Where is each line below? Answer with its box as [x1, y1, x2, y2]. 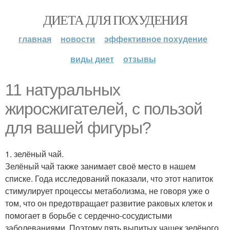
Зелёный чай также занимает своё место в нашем [5, 160, 196, 172]
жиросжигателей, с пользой [5, 100, 202, 118]
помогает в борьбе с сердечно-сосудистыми [5, 209, 172, 221]
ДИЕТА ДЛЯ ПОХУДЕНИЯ [43, 11, 187, 28]
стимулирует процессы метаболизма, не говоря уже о [5, 185, 209, 197]
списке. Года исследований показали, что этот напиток [5, 172, 213, 184]
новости [61, 33, 95, 45]
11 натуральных [5, 81, 120, 99]
